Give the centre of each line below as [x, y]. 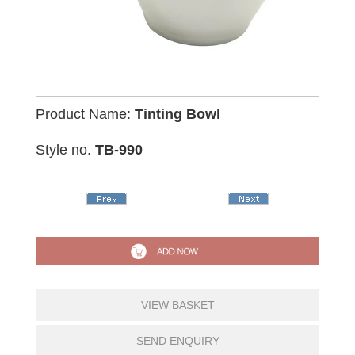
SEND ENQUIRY [177, 340]
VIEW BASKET [177, 305]
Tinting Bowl [177, 114]
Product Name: [85, 114]
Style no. [65, 150]
